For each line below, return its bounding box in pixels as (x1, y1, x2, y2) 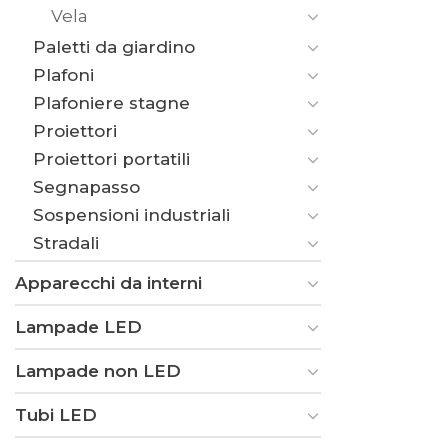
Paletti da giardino (33, 36, 195, 57)
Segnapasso (33, 176, 140, 197)
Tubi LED (15, 404, 97, 425)
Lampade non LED (15, 360, 181, 381)
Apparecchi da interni (15, 272, 202, 293)
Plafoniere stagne (33, 92, 190, 113)
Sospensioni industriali (33, 204, 230, 225)
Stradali (33, 232, 99, 253)
